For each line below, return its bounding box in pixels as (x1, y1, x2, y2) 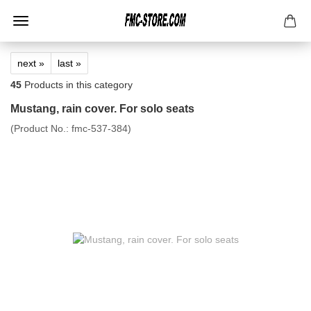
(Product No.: (10, 123, 72, 134)
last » (58, 58, 81, 69)
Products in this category (22, 79, 133, 90)
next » (17, 58, 44, 69)
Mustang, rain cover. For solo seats (10, 103, 194, 115)
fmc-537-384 (72, 123, 128, 134)
